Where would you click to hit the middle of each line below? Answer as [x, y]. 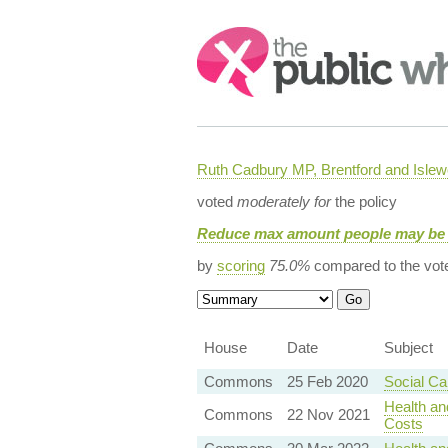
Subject [408, 347]
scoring [240, 265]
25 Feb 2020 [327, 381]
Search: [224, 36]
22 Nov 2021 [328, 414]
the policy [363, 201]
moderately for [283, 201]
